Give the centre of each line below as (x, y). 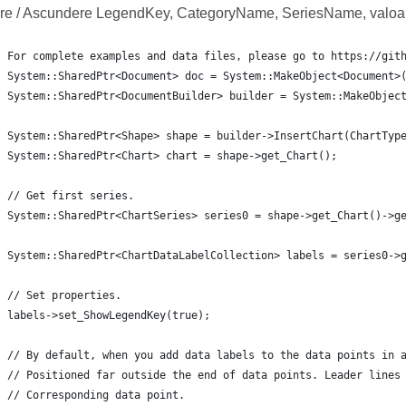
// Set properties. (64, 295)
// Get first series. (70, 196)
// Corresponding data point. (96, 395)
